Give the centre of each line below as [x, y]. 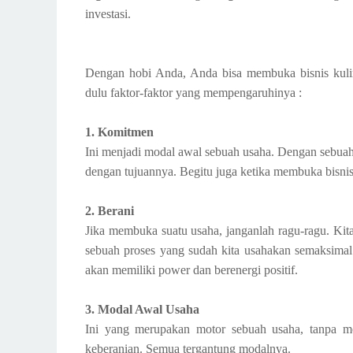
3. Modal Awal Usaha [142, 309]
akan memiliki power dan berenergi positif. [191, 270]
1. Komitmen [119, 132]
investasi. [108, 14]
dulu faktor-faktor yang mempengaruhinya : [193, 93]
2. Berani [110, 211]
